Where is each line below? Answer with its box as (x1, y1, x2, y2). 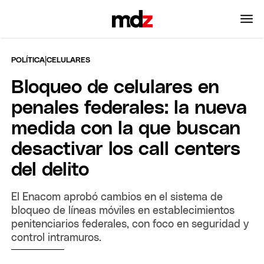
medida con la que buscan (11, 119, 241, 138)
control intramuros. (11, 232, 102, 243)
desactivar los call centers (11, 140, 241, 159)
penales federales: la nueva (11, 98, 247, 118)
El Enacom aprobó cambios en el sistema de (11, 192, 223, 203)
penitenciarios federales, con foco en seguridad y (11, 219, 249, 230)
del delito (11, 160, 90, 180)
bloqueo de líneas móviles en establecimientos (11, 205, 235, 216)
